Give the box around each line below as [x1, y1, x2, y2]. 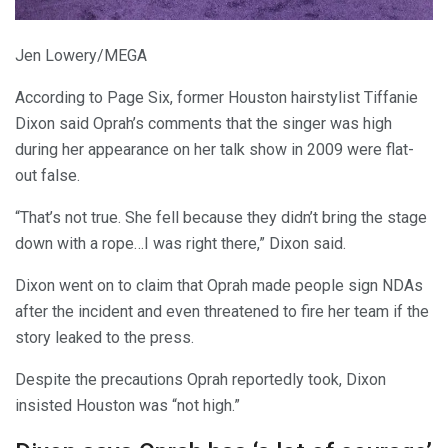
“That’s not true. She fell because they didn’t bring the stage [15, 207, 427, 227]
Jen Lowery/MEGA [15, 45, 147, 65]
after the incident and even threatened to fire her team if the [15, 301, 429, 321]
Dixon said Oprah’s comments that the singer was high [15, 113, 392, 133]
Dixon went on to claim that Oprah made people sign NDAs [15, 275, 423, 295]
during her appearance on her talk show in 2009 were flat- [15, 139, 414, 159]
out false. [15, 165, 80, 185]
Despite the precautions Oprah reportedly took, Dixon [15, 369, 386, 389]
